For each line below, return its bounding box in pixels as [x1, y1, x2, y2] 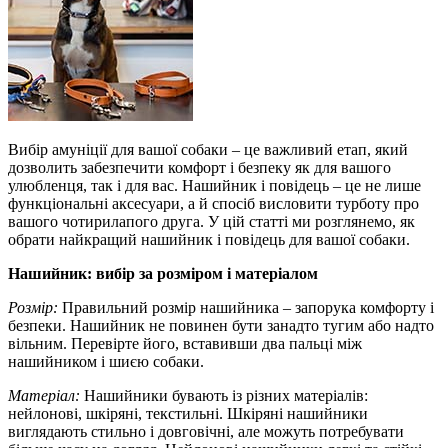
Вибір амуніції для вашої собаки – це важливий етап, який [8, 141, 408, 159]
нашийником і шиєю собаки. [8, 353, 204, 371]
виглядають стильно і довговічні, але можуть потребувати [8, 423, 404, 441]
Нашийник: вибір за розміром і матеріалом [8, 265, 318, 283]
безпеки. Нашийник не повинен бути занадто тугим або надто [8, 317, 434, 335]
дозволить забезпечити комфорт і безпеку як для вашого [8, 159, 391, 177]
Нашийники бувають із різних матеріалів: [80, 387, 368, 405]
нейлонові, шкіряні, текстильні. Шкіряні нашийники [8, 405, 368, 423]
